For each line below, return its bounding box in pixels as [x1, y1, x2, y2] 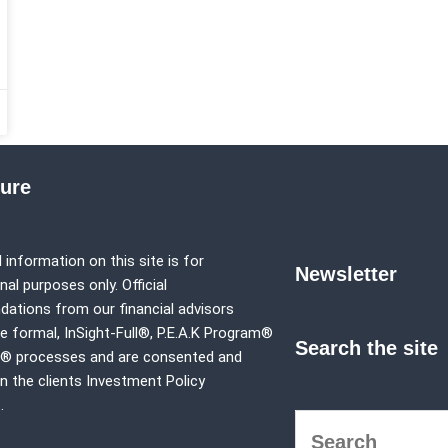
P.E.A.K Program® [156, 324, 273, 342]
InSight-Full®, [63, 324, 157, 342]
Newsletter [295, 263, 398, 286]
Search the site [295, 337, 439, 360]
